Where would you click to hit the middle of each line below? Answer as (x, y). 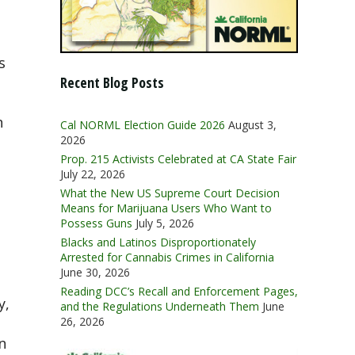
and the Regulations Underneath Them (160, 307)
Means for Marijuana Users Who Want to (166, 208)
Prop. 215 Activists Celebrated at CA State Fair (178, 159)
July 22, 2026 (93, 174)
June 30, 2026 (95, 273)
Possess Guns (96, 223)
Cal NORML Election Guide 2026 (143, 125)
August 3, (252, 125)
